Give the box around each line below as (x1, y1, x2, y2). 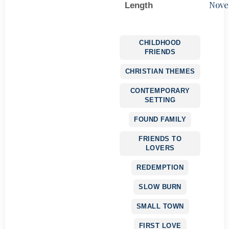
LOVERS (145, 144, 175, 152)
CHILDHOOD (139, 38, 181, 47)
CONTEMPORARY (130, 86, 190, 95)
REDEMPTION (136, 163, 184, 171)
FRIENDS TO (139, 134, 181, 143)
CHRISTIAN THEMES (125, 67, 195, 75)
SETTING (144, 96, 176, 104)
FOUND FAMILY (134, 115, 186, 123)
